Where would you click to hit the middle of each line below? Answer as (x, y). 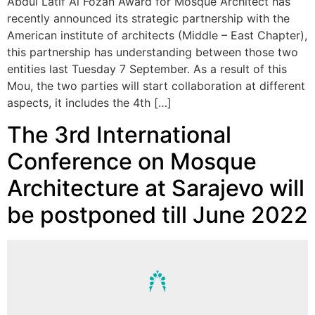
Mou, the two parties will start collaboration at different (156, 86)
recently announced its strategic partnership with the (148, 19)
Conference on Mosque (132, 161)
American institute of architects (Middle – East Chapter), (157, 36)
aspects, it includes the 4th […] (89, 103)
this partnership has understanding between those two (153, 52)
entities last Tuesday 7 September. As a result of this (147, 69)
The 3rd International (119, 134)
